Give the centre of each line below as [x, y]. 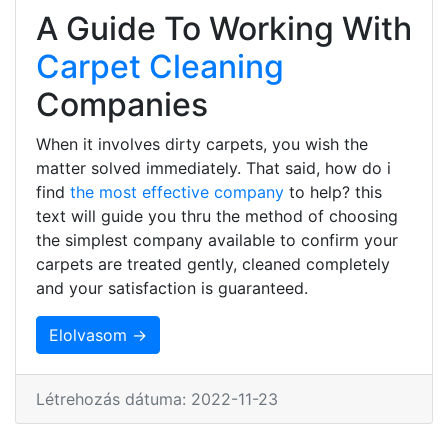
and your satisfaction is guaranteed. [172, 287]
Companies [122, 104]
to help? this [333, 191]
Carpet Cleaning [160, 66]
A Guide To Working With [224, 28]
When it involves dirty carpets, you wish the [202, 143]
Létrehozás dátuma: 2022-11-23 [157, 398]
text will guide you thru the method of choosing [217, 215]
